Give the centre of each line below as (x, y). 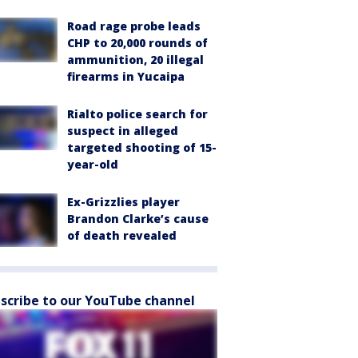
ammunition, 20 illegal (135, 60)
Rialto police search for (137, 114)
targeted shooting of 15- (142, 147)
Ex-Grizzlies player (123, 202)
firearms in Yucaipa (126, 76)
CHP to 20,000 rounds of (137, 43)
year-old (93, 164)
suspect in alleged (123, 131)
